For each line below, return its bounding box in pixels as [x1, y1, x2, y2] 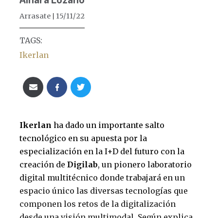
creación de [19, 159, 67, 169]
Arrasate [19, 11, 51, 20]
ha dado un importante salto [54, 120, 164, 130]
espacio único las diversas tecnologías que [19, 185, 188, 196]
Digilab [67, 159, 98, 169]
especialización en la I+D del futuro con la [19, 146, 184, 156]
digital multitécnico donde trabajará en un [19, 172, 185, 182]
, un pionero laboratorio [98, 159, 192, 169]
